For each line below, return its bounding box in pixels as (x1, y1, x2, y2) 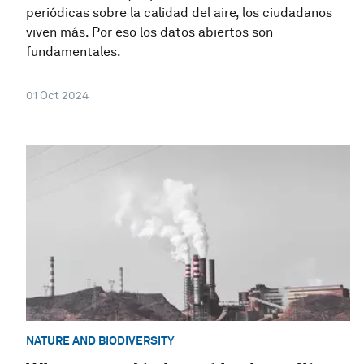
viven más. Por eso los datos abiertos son (26, 24, 273, 40)
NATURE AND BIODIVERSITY (26, 333, 175, 347)
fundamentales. (26, 43, 121, 59)
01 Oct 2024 (26, 88, 89, 102)
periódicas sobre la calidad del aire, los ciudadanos (26, 4, 332, 20)
